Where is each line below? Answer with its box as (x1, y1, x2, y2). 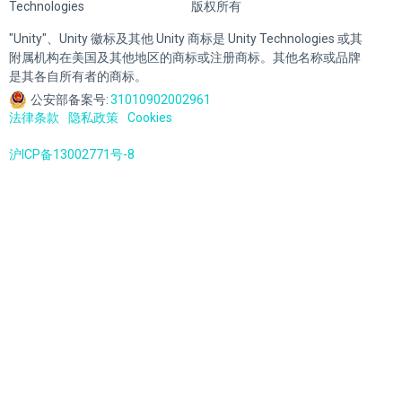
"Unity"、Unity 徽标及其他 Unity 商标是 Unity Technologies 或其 (9, 31, 363, 46)
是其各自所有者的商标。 (9, 69, 147, 83)
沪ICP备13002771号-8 (9, 147, 135, 162)
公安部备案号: (31, 92, 109, 107)
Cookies (127, 110, 172, 125)
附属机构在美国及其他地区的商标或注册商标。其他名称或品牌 (9, 50, 361, 65)
